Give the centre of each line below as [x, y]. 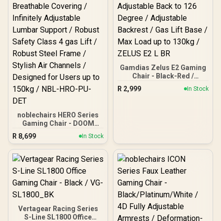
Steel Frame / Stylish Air [58, 173]
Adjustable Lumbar [58, 148]
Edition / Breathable [58, 131]
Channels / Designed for [58, 182]
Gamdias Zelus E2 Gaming [163, 67]
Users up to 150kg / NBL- [58, 190]
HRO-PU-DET [58, 199]
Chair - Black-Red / [163, 76]
